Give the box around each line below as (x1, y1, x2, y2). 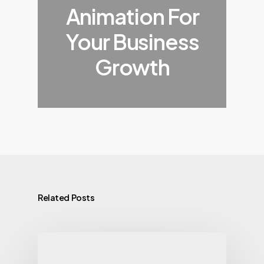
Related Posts (38, 192, 95, 203)
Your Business (65, 28, 199, 55)
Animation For (65, 2, 199, 29)
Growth (94, 53, 170, 80)
